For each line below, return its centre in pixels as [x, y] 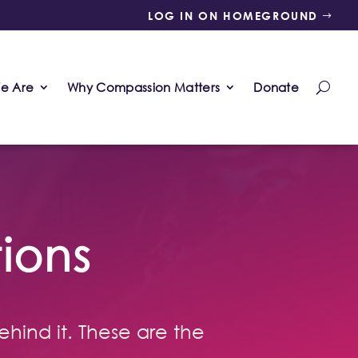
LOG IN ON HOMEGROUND [233, 16]
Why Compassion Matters [144, 88]
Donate [276, 88]
